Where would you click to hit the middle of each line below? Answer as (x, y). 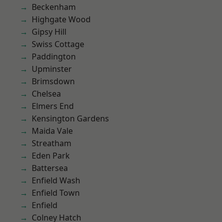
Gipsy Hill (49, 32)
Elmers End (53, 106)
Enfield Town (56, 193)
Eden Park (51, 156)
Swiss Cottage (58, 44)
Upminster (52, 69)
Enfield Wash (56, 180)
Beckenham (54, 7)
